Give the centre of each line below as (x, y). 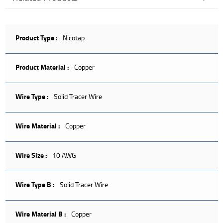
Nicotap (74, 38)
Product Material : (42, 67)
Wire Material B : (41, 214)
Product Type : (37, 38)
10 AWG (64, 155)
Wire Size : (31, 155)
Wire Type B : (35, 184)
